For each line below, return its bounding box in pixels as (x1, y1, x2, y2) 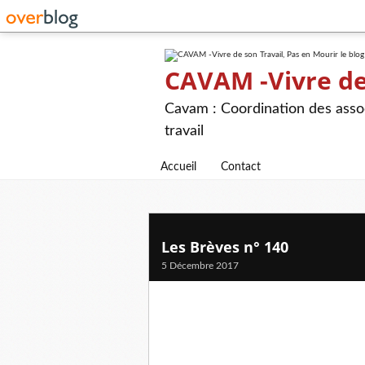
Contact (221, 161, 261, 173)
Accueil (161, 161, 196, 173)
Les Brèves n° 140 (161, 237, 288, 257)
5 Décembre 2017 (161, 261, 239, 270)
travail (165, 124, 204, 139)
